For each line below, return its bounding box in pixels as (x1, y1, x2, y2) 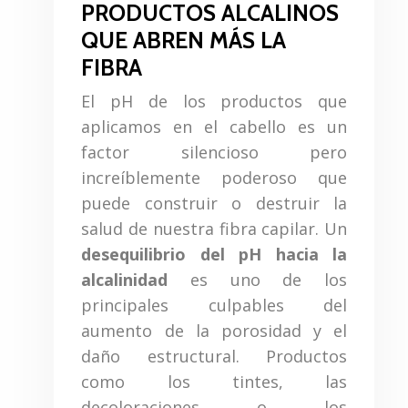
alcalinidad (81, 268, 168, 291)
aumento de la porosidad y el (81, 319, 347, 342)
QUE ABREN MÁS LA (81, 25, 287, 54)
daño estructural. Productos (81, 344, 347, 367)
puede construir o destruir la (81, 191, 347, 214)
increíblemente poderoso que (81, 166, 347, 189)
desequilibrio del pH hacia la (81, 242, 347, 265)
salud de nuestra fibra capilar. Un (81, 217, 347, 240)
